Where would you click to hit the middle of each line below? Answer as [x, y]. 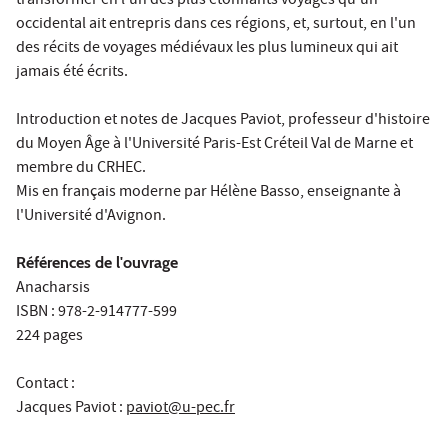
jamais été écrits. [72, 72]
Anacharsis [53, 288]
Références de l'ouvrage [97, 262]
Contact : [45, 384]
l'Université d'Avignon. [91, 216]
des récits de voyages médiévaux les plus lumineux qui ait [207, 48]
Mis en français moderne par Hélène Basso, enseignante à [208, 192]
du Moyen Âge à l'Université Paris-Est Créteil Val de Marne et [214, 144]
